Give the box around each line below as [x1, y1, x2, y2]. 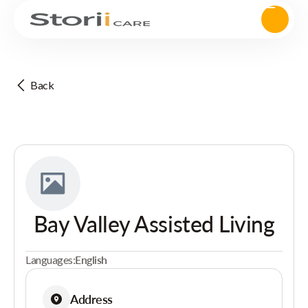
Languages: [25, 253, 76, 266]
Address [70, 291, 113, 307]
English [75, 253, 107, 266]
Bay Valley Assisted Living [33, 210, 275, 237]
